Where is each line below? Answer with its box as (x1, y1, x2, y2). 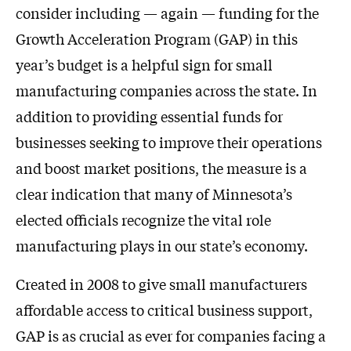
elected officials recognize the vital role (16, 209, 271, 230)
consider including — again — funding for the (16, 2, 319, 24)
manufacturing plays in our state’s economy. (16, 235, 308, 256)
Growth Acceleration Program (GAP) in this (16, 28, 298, 49)
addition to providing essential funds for (16, 106, 283, 127)
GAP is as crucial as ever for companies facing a (16, 325, 326, 346)
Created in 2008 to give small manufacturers (16, 273, 307, 295)
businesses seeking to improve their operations (16, 132, 322, 153)
